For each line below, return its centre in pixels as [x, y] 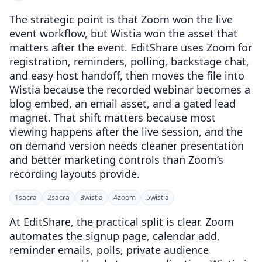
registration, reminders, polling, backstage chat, [129, 61]
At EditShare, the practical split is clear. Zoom [122, 222]
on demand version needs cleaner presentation [127, 146]
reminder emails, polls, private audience [109, 250]
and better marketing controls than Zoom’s [116, 160]
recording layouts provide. [75, 174]
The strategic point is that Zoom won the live [121, 19]
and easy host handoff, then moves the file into [127, 75]
